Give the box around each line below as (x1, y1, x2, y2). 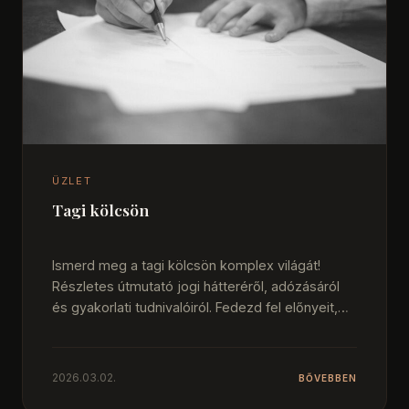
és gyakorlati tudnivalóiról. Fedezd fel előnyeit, (52, 299, 338, 316)
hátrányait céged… (52, 320, 167, 337)
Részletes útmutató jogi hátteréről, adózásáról (52, 278, 340, 295)
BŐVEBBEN (299, 372, 357, 383)
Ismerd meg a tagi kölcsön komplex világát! (52, 257, 320, 274)
